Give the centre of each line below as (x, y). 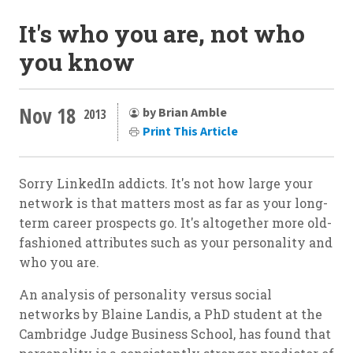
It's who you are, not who (162, 34)
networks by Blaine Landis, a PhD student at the (171, 314)
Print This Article (190, 131)
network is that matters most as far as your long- (173, 203)
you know (77, 62)
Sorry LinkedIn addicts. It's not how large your (166, 184)
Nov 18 (47, 115)
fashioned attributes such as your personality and (176, 243)
